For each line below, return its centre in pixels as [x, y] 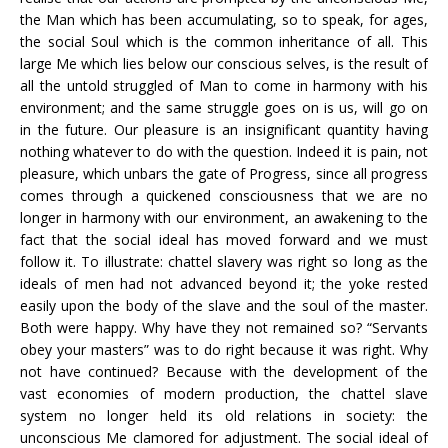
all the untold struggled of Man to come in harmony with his [224, 85]
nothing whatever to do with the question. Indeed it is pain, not [224, 151]
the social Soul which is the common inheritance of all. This [224, 41]
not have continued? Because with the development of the [224, 371]
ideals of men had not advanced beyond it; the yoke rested [224, 283]
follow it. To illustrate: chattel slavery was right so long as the [224, 261]
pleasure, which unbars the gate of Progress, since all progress [224, 173]
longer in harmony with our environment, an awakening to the [224, 217]
